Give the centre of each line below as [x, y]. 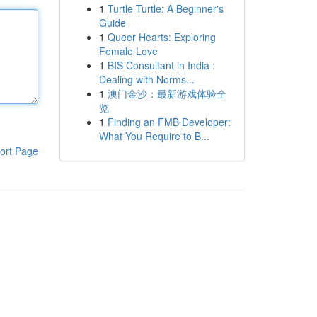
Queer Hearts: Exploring [161, 37]
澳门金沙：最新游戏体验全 [167, 93]
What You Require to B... [154, 136]
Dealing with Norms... [146, 79]
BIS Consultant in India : [161, 65]
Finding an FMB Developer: [169, 122]
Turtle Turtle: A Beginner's [165, 8]
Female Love [128, 51]
